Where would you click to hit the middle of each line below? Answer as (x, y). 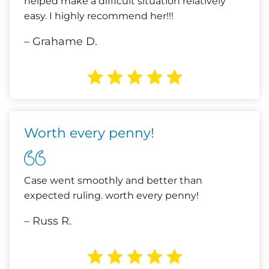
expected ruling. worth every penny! (111, 195)
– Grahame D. (61, 41)
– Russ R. (48, 221)
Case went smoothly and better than (113, 180)
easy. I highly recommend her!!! (99, 16)
